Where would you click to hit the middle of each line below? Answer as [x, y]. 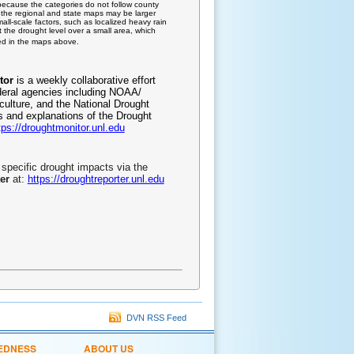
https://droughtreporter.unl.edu [96, 179]
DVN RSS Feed [154, 318]
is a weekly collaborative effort [84, 80]
